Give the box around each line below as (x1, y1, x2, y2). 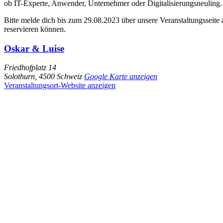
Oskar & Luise (4, 43, 64, 54)
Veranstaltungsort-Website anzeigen (4, 81, 115, 90)
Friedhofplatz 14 (4, 63, 56, 72)
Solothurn (4, 72, 35, 81)
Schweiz (57, 72, 82, 81)
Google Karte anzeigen (84, 72, 157, 81)
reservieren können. (4, 24, 66, 33)
